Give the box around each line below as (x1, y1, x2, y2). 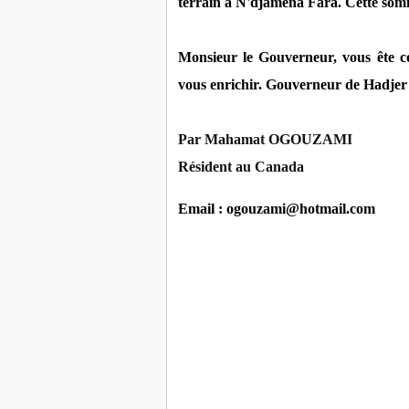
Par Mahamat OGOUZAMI (178, 131, 352, 147)
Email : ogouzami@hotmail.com (178, 201, 375, 217)
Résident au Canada (178, 158, 304, 174)
